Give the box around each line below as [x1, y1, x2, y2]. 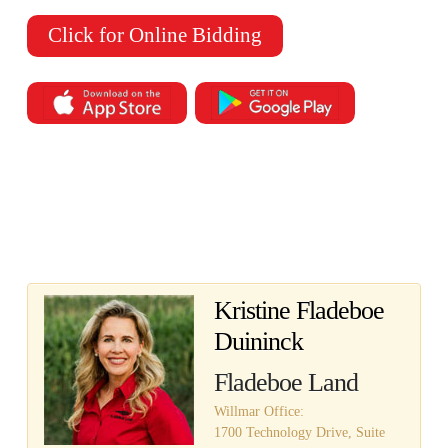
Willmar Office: [213, 403, 304, 419]
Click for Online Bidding [47, 23, 262, 48]
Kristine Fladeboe [213, 295, 384, 325]
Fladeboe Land [213, 367, 358, 397]
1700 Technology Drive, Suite [213, 424, 385, 440]
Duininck [213, 326, 303, 356]
